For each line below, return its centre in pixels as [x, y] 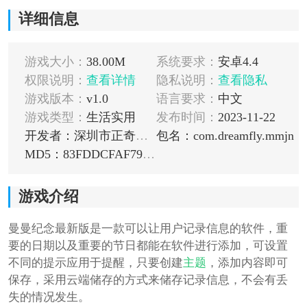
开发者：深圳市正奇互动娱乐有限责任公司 [142, 136]
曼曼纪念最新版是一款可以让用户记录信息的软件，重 [148, 228]
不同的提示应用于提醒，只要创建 [95, 262]
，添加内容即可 [247, 262]
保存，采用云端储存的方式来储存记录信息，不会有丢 [148, 280]
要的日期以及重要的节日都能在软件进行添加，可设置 [148, 245]
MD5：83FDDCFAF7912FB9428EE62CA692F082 [148, 155]
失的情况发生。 [49, 297]
